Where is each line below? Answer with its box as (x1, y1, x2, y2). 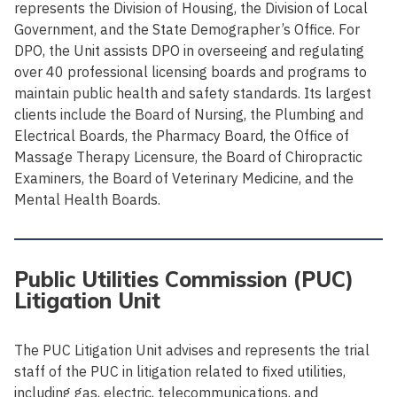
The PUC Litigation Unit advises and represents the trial (14, 340, 370, 359)
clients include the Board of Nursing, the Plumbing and (14, 105, 363, 123)
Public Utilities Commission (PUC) (14, 265, 354, 292)
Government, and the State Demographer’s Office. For (14, 19, 360, 38)
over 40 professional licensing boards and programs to (14, 62, 367, 81)
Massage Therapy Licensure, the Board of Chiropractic (14, 147, 362, 166)
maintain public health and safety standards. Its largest (14, 83, 371, 102)
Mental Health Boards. (14, 190, 160, 208)
